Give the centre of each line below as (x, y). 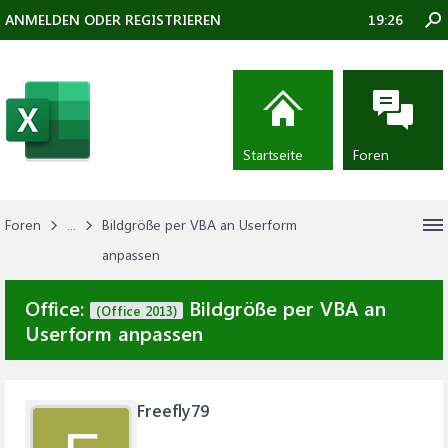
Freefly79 (173, 410)
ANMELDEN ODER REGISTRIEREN (113, 19)
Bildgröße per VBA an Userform (199, 224)
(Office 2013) (136, 310)
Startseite (273, 154)
